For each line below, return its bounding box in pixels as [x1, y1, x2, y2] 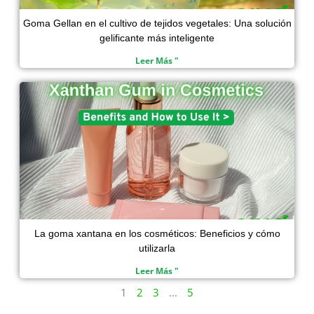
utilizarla [139, 242, 175, 254]
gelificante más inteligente [100, 32, 214, 43]
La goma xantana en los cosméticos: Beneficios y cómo [34, 227, 280, 239]
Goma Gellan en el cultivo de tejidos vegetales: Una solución [22, 17, 292, 29]
